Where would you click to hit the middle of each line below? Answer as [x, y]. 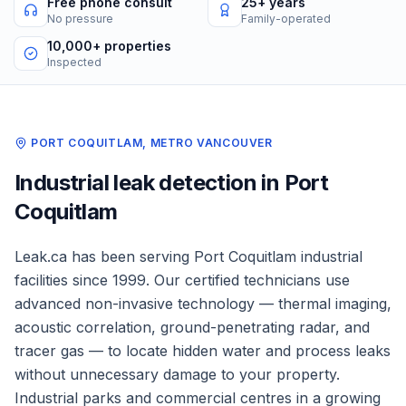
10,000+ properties [109, 46]
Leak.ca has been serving [104, 256]
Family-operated [286, 19]
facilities [41, 280]
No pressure [80, 19]
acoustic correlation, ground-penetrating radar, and [192, 327]
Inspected [74, 62]
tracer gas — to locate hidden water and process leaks [203, 351]
